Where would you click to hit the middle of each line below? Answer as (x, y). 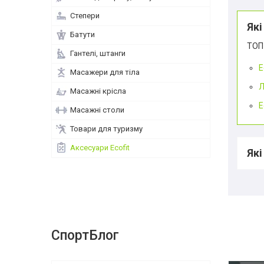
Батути (82, 34)
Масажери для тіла (105, 72)
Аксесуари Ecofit (100, 148)
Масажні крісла (98, 91)
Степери (85, 16)
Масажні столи (97, 110)
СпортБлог (85, 235)
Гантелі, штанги (98, 53)
